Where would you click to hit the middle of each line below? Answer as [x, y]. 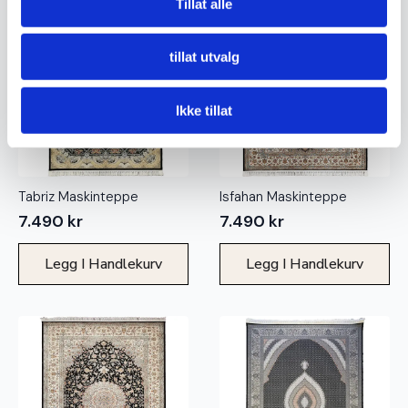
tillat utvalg [204, 56]
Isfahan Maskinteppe [283, 197]
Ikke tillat [204, 110]
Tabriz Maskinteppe [78, 197]
